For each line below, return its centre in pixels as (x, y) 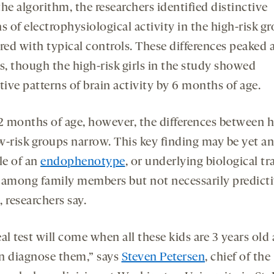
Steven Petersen (163, 258)
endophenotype (83, 162)
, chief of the (238, 258)
